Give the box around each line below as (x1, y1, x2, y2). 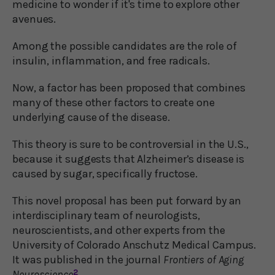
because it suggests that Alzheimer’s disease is (12, 152, 245, 166)
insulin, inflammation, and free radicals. (12, 53, 210, 68)
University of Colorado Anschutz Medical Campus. (12, 238, 257, 252)
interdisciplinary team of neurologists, (12, 208, 201, 222)
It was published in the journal (12, 252, 163, 266)
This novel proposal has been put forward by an (12, 193, 242, 207)
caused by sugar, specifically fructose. (12, 166, 198, 180)
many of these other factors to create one (12, 95, 215, 109)
